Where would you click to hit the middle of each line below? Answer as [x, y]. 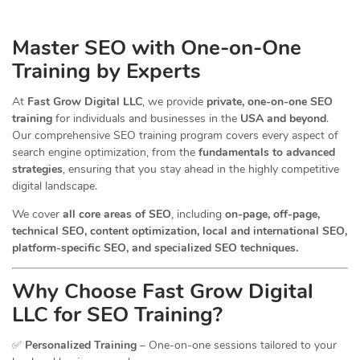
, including [198, 215]
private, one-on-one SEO [270, 102]
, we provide [174, 102]
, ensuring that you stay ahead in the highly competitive [201, 170]
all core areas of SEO [117, 215]
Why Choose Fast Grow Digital [163, 292]
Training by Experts [106, 72]
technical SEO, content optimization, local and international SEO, [180, 231]
